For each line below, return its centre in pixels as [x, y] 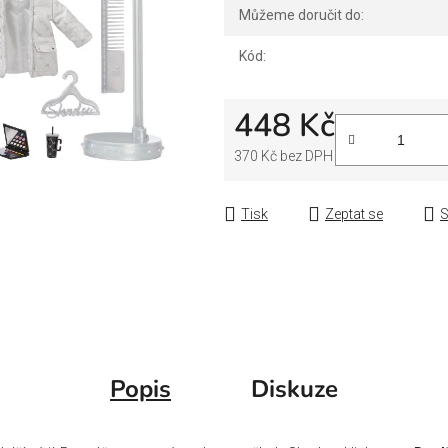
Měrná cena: [271, 182]
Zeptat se [354, 213]
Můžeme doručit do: [301, 14]
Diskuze [294, 388]
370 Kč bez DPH [283, 155]
